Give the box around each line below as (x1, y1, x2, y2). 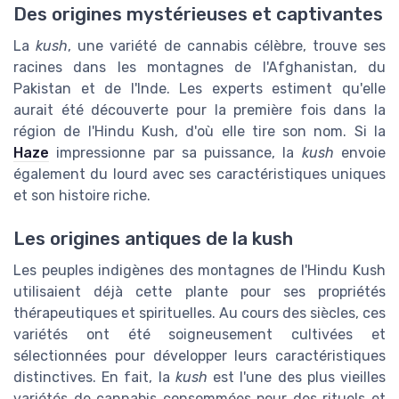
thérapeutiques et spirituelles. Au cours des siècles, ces (13, 305, 386, 322)
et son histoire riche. (13, 187, 151, 205)
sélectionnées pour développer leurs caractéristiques (13, 347, 386, 365)
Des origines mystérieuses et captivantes (13, 4, 383, 26)
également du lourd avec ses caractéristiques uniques (13, 166, 386, 183)
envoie (333, 144, 387, 162)
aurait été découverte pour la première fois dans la (13, 102, 386, 119)
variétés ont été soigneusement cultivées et (13, 326, 386, 344)
